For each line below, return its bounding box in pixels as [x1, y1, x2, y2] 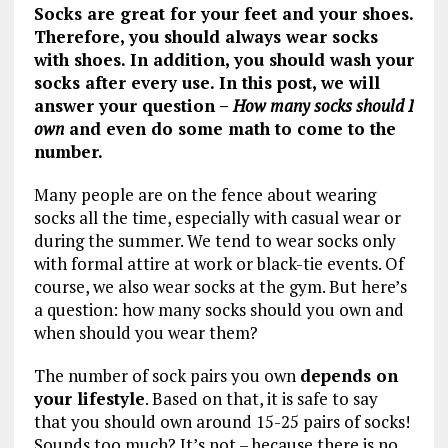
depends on [299, 363, 398, 387]
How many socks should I [232, 93, 414, 117]
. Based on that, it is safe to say [144, 386, 378, 410]
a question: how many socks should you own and [33, 297, 404, 321]
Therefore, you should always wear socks [33, 24, 378, 48]
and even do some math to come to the [63, 116, 396, 140]
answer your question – [33, 93, 233, 117]
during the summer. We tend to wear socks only [33, 228, 396, 252]
